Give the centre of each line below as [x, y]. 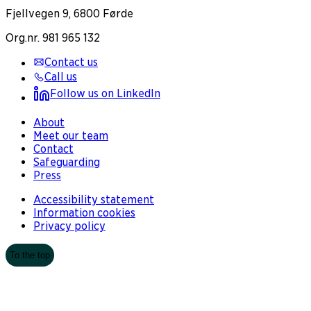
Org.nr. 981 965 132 [53, 37]
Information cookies [84, 212]
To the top [30, 255]
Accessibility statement [94, 199]
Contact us [71, 62]
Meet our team [71, 135]
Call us [61, 77]
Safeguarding [67, 162]
